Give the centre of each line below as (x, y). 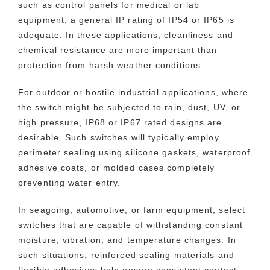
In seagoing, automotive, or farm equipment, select (132, 210)
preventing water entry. (70, 183)
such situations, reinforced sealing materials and (126, 255)
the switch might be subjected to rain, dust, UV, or (130, 108)
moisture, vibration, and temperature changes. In (127, 240)
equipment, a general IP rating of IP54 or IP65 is (126, 20)
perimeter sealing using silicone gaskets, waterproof (134, 153)
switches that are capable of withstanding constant (131, 225)
